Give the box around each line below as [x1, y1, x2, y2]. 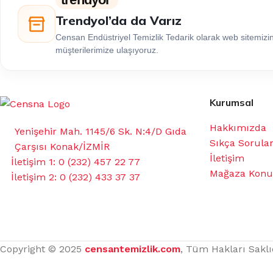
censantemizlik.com [85, 243, 180, 255]
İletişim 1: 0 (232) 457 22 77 [11, 155, 140, 168]
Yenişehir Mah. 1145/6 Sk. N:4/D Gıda [15, 125, 186, 137]
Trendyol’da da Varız [55, 13, 182, 29]
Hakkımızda [209, 122, 266, 134]
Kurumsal [209, 96, 253, 109]
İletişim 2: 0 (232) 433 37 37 [11, 171, 140, 183]
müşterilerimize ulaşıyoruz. [55, 45, 158, 55]
